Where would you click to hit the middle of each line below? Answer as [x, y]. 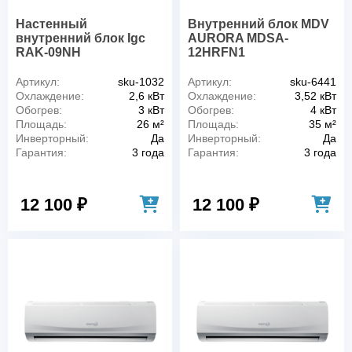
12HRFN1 [216, 52]
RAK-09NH [48, 52]
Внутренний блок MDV [258, 24]
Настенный [51, 24]
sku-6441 [313, 81]
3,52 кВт [315, 95]
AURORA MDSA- [238, 38]
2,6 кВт [147, 95]
